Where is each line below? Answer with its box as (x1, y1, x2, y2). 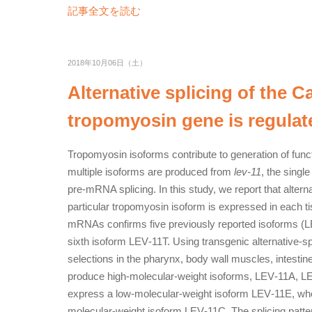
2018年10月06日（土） (68, 58, 147, 67)
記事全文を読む (68, 5, 141, 17)
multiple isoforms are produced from (68, 166, 234, 178)
